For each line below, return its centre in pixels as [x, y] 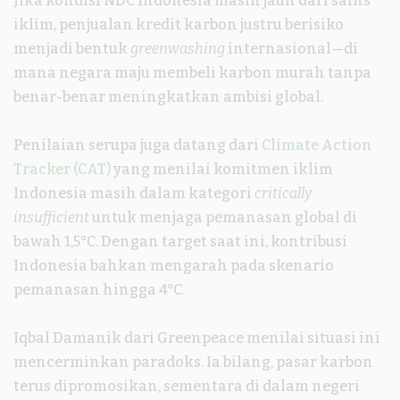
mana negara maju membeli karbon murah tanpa [192, 72]
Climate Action [316, 145]
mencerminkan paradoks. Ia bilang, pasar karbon [193, 362]
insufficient [51, 217]
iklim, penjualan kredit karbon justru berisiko [179, 24]
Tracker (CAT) [63, 169]
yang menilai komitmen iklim [223, 169]
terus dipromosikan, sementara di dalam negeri [187, 386]
